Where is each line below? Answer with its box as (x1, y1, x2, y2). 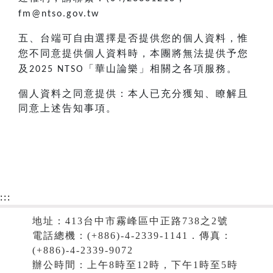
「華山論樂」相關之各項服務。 (84, 63, 238, 74)
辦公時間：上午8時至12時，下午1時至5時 (32, 260, 238, 271)
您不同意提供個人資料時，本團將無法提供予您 (18, 48, 249, 59)
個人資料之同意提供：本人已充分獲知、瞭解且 (18, 88, 249, 99)
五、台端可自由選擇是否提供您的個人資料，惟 (18, 33, 249, 44)
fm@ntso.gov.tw (18, 9, 99, 19)
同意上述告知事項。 (18, 103, 117, 114)
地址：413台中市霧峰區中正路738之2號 (32, 216, 229, 227)
